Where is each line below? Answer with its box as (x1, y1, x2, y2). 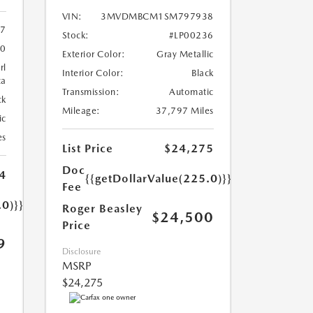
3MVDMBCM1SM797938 (101, 11, 214, 22)
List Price (61, 142, 113, 156)
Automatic (169, 87, 214, 98)
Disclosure (61, 247, 101, 257)
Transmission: (61, 87, 119, 98)
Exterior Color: (61, 49, 125, 60)
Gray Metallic (156, 49, 214, 60)
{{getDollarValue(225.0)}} (85, 172, 232, 186)
